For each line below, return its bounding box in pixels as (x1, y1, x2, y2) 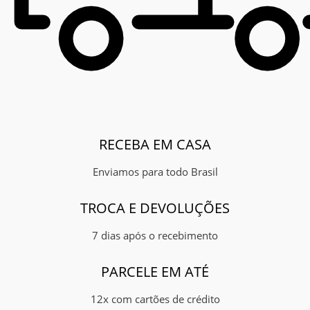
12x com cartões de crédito (90, 291, 220, 306)
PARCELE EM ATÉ (101, 262, 209, 281)
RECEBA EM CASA (99, 134, 211, 154)
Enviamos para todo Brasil (92, 164, 218, 179)
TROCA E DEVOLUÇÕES (80, 198, 230, 217)
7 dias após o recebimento (92, 228, 218, 242)
